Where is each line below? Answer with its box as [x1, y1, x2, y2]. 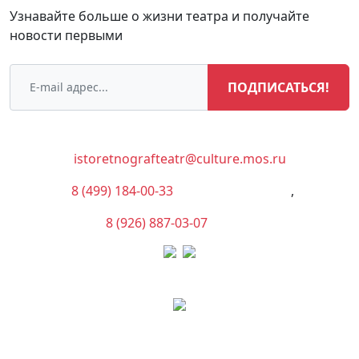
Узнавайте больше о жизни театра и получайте [10, 6, 309, 25]
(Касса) [216, 213, 260, 232]
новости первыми [10, 26, 123, 44]
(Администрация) [183, 181, 291, 200]
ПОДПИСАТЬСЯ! [228, 78, 329, 96]
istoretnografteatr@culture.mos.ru [73, 149, 286, 167]
